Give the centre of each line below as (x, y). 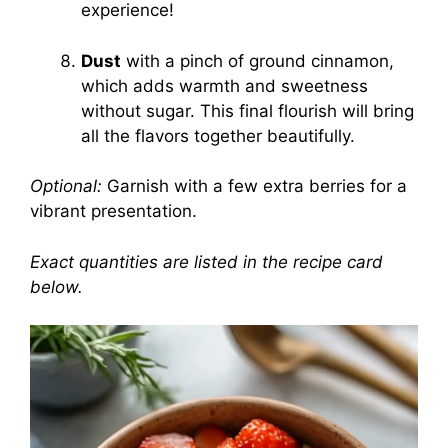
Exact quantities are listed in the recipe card (206, 261)
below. (56, 286)
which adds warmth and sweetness (224, 85)
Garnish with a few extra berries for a (254, 186)
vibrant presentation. (113, 211)
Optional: (66, 186)
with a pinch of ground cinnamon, (257, 60)
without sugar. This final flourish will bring (247, 110)
